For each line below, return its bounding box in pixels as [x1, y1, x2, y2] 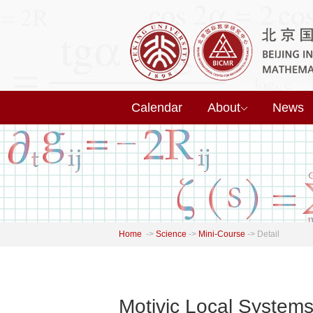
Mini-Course [198, 229, 245, 239]
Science [156, 229, 187, 239]
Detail [257, 229, 279, 239]
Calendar [131, 101, 182, 115]
